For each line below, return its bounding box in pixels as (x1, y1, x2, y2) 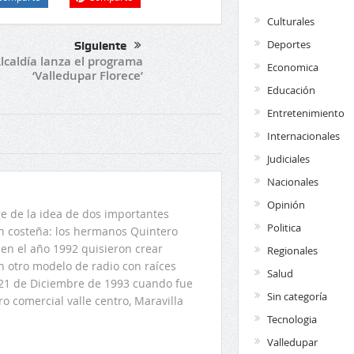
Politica (266, 220, 301, 235)
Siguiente (73, 38, 126, 53)
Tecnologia (266, 311, 317, 326)
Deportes (266, 36, 311, 51)
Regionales (266, 243, 318, 258)
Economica (266, 59, 318, 74)
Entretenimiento (266, 105, 345, 120)
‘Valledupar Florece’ (32, 66, 143, 84)
